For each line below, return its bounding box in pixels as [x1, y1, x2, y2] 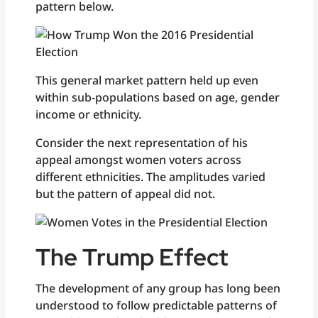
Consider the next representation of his [35, 134, 248, 150]
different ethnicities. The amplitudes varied [35, 168, 266, 185]
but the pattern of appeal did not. [35, 185, 216, 202]
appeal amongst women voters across [35, 151, 242, 168]
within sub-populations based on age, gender [35, 89, 280, 105]
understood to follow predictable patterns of [35, 297, 278, 313]
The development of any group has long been [35, 280, 281, 296]
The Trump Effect [35, 241, 229, 273]
